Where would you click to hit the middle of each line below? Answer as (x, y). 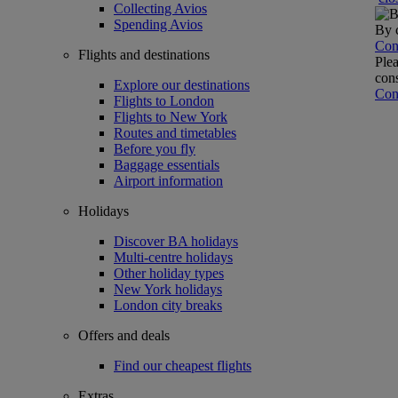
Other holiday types (169, 273)
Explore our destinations (182, 85)
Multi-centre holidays (173, 257)
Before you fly (155, 149)
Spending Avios (158, 24)
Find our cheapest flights (183, 366)
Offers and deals (124, 335)
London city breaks (168, 305)
